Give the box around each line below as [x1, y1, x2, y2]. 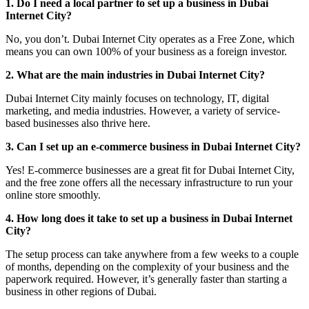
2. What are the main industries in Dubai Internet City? [6, 69, 265, 81]
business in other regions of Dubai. [6, 286, 157, 298]
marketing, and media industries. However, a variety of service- [6, 105, 280, 117]
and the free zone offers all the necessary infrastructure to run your [6, 177, 292, 189]
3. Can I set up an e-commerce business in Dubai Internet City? [6, 141, 301, 153]
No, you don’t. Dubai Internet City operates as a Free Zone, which [6, 33, 295, 46]
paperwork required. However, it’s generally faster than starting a [6, 273, 287, 286]
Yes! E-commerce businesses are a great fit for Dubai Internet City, [6, 164, 295, 177]
